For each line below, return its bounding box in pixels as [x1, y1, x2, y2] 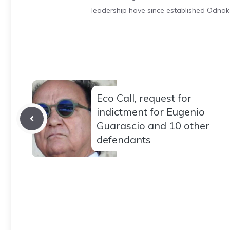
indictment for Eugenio [97, 105, 205, 118]
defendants [97, 132, 151, 146]
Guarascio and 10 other [97, 119, 209, 132]
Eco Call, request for [97, 91, 191, 104]
